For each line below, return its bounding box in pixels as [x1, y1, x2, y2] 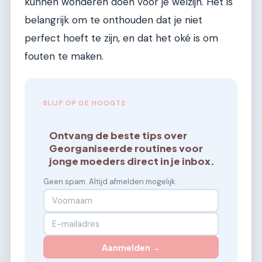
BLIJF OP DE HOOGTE [43, 99, 126, 108]
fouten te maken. [25, 49, 104, 63]
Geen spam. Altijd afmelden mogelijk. [43, 176, 177, 187]
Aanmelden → [102, 242, 160, 253]
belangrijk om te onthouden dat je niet [25, 13, 202, 26]
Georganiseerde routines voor [49, 142, 204, 154]
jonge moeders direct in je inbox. [49, 154, 215, 167]
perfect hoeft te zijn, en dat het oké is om [25, 31, 218, 44]
